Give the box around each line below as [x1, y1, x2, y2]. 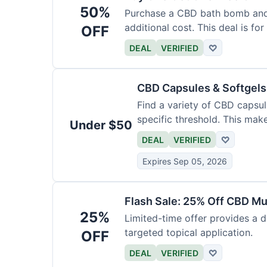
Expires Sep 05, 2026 [142, 156, 227, 166]
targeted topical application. [125, 226, 253, 238]
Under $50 [70, 118, 132, 132]
